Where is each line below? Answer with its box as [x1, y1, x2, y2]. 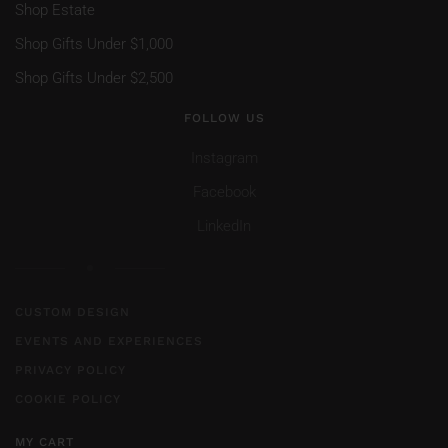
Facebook [192, 183, 256, 201]
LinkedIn [197, 217, 251, 235]
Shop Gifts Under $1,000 [15, 35, 173, 53]
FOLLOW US [183, 111, 265, 125]
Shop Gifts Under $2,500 [15, 69, 173, 87]
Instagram [190, 149, 258, 167]
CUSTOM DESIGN [15, 305, 130, 319]
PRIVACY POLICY [15, 363, 126, 377]
